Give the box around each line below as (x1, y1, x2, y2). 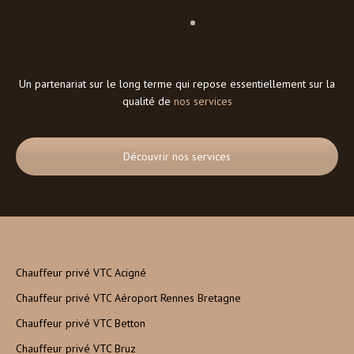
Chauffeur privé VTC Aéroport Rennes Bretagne (16, 291, 241, 306)
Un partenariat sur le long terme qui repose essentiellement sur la (19, 77, 335, 92)
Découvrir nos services (123, 149, 231, 164)
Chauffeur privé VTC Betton (16, 316, 145, 331)
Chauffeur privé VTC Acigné (16, 265, 146, 281)
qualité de (122, 94, 174, 109)
